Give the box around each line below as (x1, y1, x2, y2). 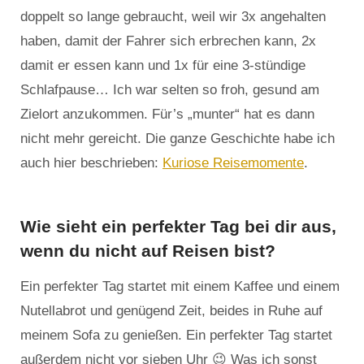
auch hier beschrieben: (20, 155, 162, 171)
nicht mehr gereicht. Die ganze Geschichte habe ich (20, 131, 335, 147)
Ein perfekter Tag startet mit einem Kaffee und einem (20, 279, 340, 295)
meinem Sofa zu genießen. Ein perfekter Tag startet (20, 327, 332, 344)
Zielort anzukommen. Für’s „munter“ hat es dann (20, 106, 314, 123)
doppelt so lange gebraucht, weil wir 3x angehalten (20, 9, 326, 25)
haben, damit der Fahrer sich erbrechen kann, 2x (20, 33, 316, 50)
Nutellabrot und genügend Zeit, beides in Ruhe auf (20, 303, 323, 319)
